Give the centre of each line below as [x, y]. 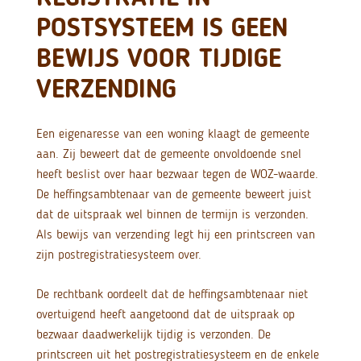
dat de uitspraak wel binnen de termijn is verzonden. [172, 214]
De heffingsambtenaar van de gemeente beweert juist [173, 194]
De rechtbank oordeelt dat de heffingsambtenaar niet [172, 294]
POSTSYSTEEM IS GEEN [162, 27]
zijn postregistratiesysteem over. [118, 255]
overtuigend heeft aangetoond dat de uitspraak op [165, 314]
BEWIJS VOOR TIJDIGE [158, 58]
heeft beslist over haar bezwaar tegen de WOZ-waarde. [177, 174]
